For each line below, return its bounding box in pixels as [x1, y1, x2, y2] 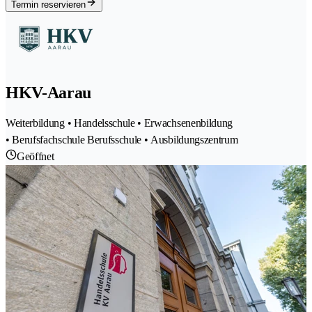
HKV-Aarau [6, 84, 92, 102]
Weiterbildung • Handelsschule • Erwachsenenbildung [6, 117, 233, 130]
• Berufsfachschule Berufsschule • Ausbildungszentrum [6, 134, 238, 146]
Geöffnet [17, 150, 54, 163]
